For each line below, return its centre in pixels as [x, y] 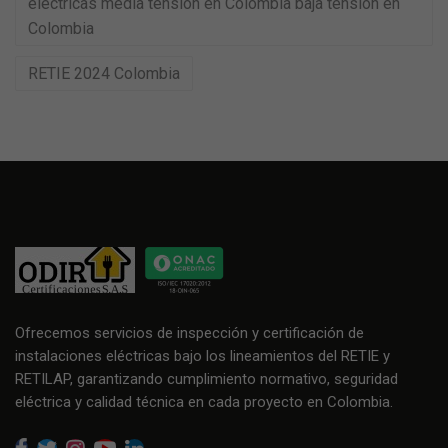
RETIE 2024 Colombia [104, 73]
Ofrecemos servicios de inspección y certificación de [189, 333]
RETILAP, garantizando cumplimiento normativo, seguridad [206, 379]
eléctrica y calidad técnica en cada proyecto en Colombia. [204, 402]
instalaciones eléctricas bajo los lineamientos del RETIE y [202, 356]
